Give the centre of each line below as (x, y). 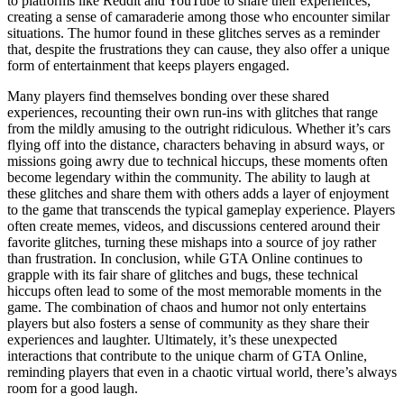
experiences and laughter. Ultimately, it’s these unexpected (172, 339)
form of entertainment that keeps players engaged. (148, 65)
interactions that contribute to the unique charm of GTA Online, (187, 355)
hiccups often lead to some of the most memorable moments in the (194, 290)
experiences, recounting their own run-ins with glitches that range (193, 112)
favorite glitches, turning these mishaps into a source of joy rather (192, 242)
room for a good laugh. (73, 388)
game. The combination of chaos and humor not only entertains (187, 307)
